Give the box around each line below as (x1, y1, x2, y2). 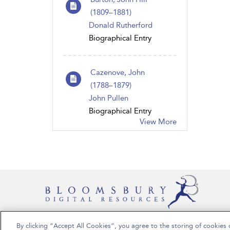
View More (139, 117, 177, 126)
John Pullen (89, 93, 128, 103)
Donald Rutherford (89, 20, 152, 30)
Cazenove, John (90, 67, 145, 77)
